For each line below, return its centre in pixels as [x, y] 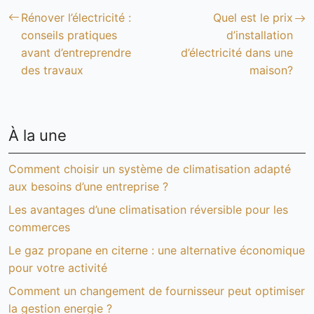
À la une [37, 135]
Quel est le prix [253, 18]
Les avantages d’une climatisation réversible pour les [148, 210]
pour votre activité [58, 268]
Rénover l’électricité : [76, 18]
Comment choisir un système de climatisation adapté [150, 169]
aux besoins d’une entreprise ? [88, 186]
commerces [39, 227]
